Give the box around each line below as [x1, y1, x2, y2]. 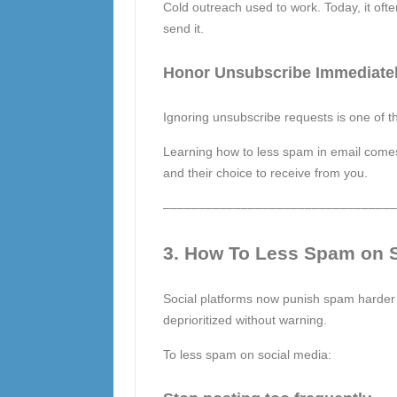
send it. [162, 21, 204, 35]
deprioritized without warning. [162, 313, 327, 327]
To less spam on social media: [162, 347, 331, 362]
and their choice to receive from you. [162, 166, 368, 180]
